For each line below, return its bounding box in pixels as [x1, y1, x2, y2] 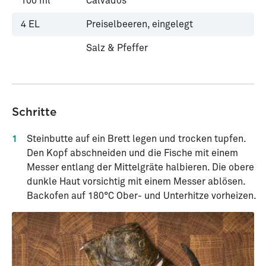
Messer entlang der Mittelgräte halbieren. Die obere [27, 163, 254, 172]
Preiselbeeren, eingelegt [86, 20, 193, 29]
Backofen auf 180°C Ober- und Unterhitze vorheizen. [27, 191, 256, 201]
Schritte [12, 105, 56, 119]
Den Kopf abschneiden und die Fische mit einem [27, 148, 238, 158]
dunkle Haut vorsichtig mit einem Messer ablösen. [27, 177, 245, 186]
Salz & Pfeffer [86, 43, 148, 53]
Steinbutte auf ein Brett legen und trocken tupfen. [27, 134, 246, 144]
